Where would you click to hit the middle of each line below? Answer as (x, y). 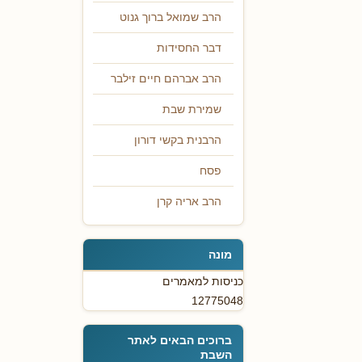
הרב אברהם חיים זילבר (166, 79)
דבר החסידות (189, 48)
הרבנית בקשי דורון (178, 141)
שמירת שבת (192, 110)
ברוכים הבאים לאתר (180, 341)
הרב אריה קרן (189, 202)
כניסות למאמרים (203, 282)
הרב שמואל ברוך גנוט (170, 18)
